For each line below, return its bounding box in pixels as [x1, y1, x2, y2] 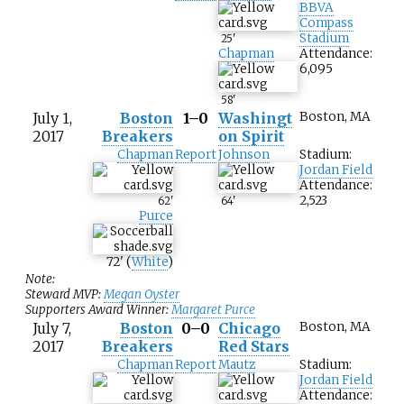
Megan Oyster [104, 287, 179, 303]
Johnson [218, 147, 270, 163]
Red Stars [218, 337, 289, 356]
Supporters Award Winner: [25, 302, 171, 318]
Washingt [218, 109, 292, 128]
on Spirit [218, 127, 284, 146]
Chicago [218, 319, 280, 338]
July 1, [32, 109, 72, 128]
